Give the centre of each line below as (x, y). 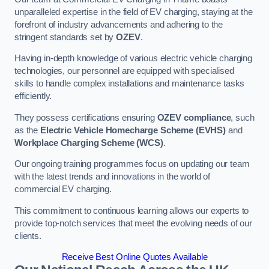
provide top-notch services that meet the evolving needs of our (133, 223)
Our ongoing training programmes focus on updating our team (132, 164)
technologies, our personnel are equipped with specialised (124, 71)
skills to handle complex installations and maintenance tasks (130, 84)
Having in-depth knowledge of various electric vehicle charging (133, 59)
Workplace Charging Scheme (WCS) (89, 143)
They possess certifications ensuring (86, 117)
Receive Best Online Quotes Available (134, 257)
